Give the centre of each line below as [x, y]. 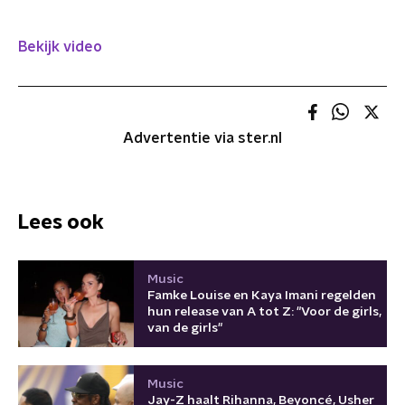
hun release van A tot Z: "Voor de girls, [264, 311]
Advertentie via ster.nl [202, 138]
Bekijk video [60, 47]
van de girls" [185, 328]
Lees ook [61, 222]
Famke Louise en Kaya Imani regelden [262, 295]
